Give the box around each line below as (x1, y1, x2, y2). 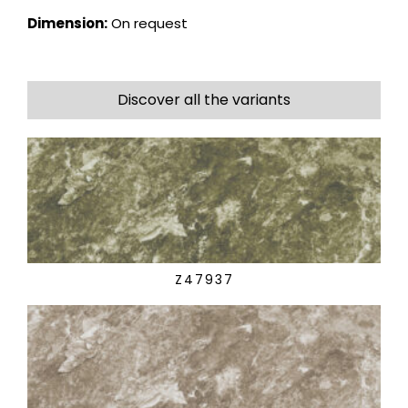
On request (107, 14, 188, 34)
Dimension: (27, 14, 107, 34)
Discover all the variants (117, 89, 291, 111)
